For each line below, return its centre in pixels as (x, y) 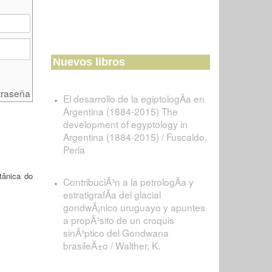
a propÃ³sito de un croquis (118, 220)
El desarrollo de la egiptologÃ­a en (134, 98)
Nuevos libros (89, 62)
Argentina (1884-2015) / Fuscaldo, (135, 137)
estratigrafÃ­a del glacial (112, 194)
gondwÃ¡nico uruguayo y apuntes (134, 207)
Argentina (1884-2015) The (120, 111)
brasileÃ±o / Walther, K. (111, 245)
